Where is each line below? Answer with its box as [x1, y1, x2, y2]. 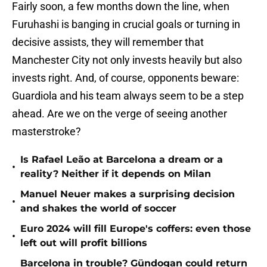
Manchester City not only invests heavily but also [12, 54, 242, 67]
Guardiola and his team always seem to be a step [12, 89, 244, 103]
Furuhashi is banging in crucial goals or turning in [12, 18, 240, 31]
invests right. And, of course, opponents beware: [12, 72, 239, 85]
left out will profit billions [20, 237, 147, 249]
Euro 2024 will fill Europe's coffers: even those [20, 223, 251, 235]
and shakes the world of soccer [20, 203, 176, 215]
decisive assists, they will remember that [12, 36, 204, 49]
